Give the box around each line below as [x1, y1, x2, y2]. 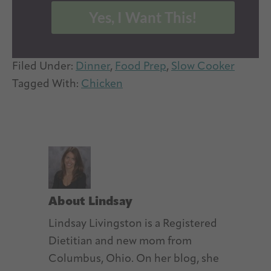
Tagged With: [12, 78, 81, 90]
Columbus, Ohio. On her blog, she [48, 253, 219, 265]
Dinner [76, 60, 110, 73]
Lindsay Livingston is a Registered [48, 218, 217, 230]
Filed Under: [12, 60, 76, 73]
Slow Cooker [171, 60, 235, 73]
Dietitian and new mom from [48, 235, 192, 247]
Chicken [81, 78, 123, 90]
